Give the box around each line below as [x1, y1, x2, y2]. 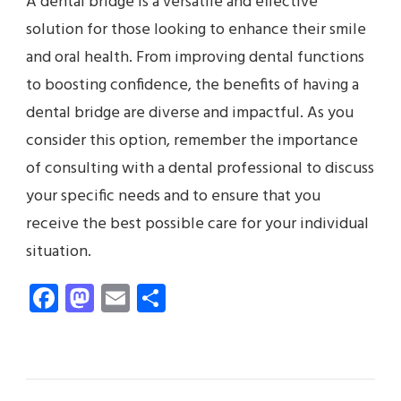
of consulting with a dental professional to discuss [26, 156, 374, 183]
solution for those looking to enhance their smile [26, 17, 366, 44]
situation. [26, 239, 95, 266]
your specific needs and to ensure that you [26, 183, 320, 210]
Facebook [58, 275, 174, 321]
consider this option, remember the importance [26, 128, 358, 155]
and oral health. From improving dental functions [26, 45, 364, 72]
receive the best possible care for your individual [26, 211, 369, 238]
